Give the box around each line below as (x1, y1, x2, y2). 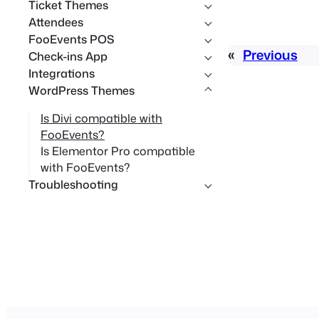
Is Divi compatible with (41, 110, 162, 127)
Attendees (28, 14, 83, 30)
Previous (243, 46, 298, 65)
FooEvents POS (28, 31, 114, 47)
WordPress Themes (28, 82, 135, 98)
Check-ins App (28, 48, 108, 64)
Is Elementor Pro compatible (41, 143, 195, 159)
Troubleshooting (28, 176, 118, 192)
